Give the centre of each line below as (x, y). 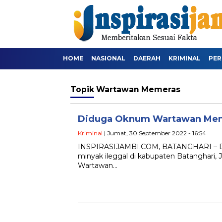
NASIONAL (108, 58)
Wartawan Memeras (138, 89)
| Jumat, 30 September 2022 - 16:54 (154, 133)
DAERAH (147, 58)
